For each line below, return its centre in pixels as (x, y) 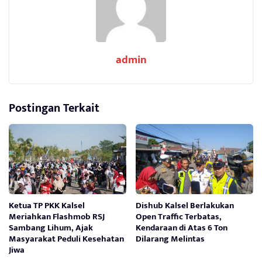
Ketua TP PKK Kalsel (47, 206)
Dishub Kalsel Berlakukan (185, 206)
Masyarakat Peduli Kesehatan (66, 239)
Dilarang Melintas (170, 239)
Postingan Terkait (54, 108)
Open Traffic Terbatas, (179, 217)
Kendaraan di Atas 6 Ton (182, 228)
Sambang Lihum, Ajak (51, 228)
